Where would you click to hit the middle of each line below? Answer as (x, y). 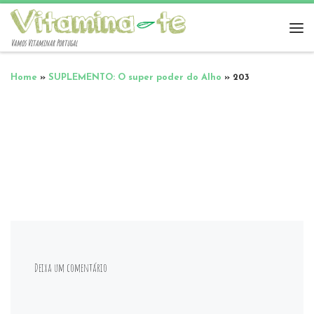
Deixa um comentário (71, 267)
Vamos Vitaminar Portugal (44, 43)
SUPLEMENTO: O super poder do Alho (135, 78)
